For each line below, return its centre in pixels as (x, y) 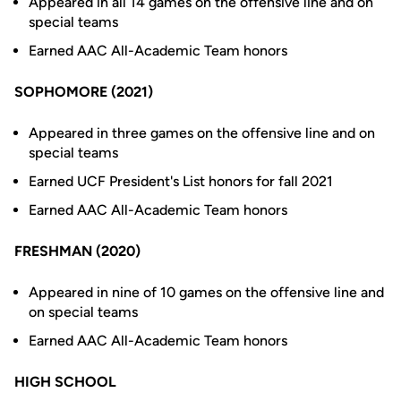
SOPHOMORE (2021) (84, 92)
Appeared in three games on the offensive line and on (202, 133)
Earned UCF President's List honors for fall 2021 (181, 181)
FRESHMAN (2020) (77, 251)
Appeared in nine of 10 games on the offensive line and (206, 292)
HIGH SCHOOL (65, 382)
